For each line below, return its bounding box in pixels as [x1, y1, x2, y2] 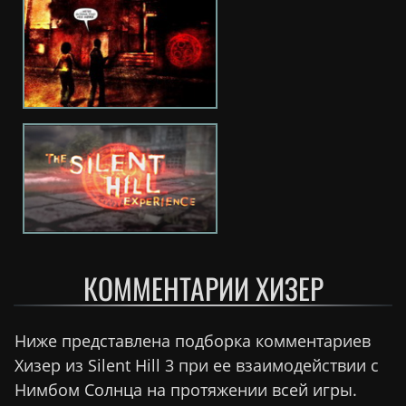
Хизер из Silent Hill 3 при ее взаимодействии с [14, 353, 379, 376]
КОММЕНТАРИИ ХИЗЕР [82, 266, 324, 309]
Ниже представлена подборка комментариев [14, 329, 371, 352]
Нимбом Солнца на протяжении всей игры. [14, 378, 357, 401]
